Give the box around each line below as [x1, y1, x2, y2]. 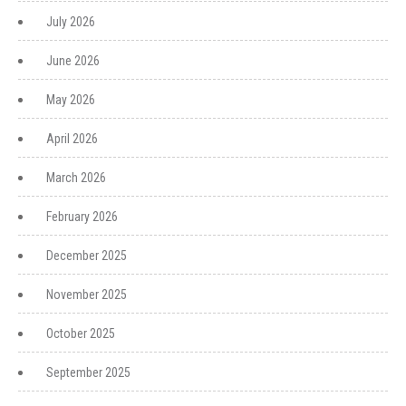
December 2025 [46, 248, 127, 263]
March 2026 [46, 170, 106, 185]
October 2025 [46, 326, 115, 341]
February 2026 [46, 209, 118, 224]
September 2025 [46, 365, 130, 380]
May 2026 [46, 92, 95, 107]
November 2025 [46, 287, 127, 302]
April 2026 [46, 131, 98, 146]
